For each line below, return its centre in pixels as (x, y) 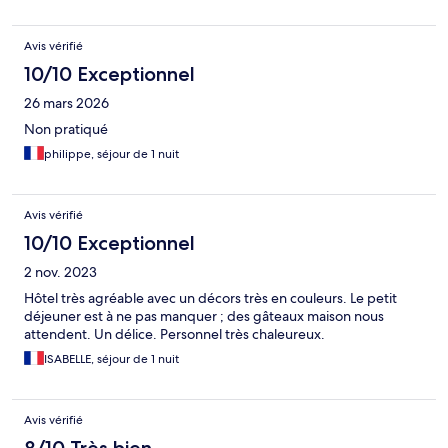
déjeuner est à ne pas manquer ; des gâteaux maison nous (204, 316)
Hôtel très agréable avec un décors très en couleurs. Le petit (210, 298)
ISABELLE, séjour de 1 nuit (111, 359)
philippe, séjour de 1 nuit (111, 154)
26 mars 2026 (66, 103)
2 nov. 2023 (60, 272)
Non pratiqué (66, 129)
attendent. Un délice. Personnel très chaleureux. (174, 334)
